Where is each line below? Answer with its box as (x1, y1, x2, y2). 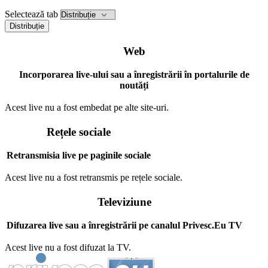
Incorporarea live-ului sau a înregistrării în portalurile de (19, 69, 249, 80)
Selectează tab (5, 8, 58, 19)
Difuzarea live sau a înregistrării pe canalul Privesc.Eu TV (7, 220, 242, 230)
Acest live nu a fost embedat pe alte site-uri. (5, 102, 169, 112)
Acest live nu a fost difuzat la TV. (5, 242, 131, 252)
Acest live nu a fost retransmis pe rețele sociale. (5, 172, 182, 182)
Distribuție (10, 21, 44, 31)
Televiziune (98, 196, 151, 209)
